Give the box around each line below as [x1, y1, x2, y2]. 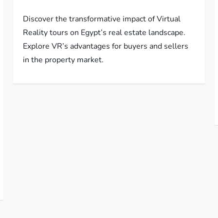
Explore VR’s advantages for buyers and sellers [23, 41, 189, 52]
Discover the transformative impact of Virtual [23, 14, 181, 25]
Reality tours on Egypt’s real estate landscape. [23, 27, 186, 38]
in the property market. [23, 54, 104, 66]
